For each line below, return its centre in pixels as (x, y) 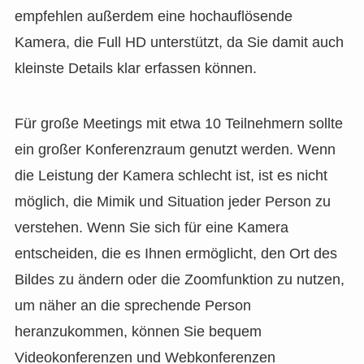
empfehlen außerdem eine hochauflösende (153, 17)
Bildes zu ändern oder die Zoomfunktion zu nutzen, (179, 279)
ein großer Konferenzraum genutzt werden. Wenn (175, 149)
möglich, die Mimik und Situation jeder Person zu (172, 201)
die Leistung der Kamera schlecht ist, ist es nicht (171, 175)
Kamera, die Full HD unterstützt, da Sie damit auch (179, 43)
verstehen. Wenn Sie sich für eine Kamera (151, 227)
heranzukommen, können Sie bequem (138, 331)
